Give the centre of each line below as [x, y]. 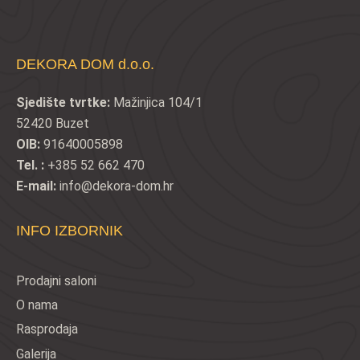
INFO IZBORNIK [70, 231]
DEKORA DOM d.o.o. [85, 65]
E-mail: [38, 186]
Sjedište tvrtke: [65, 103]
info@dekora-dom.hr [117, 186]
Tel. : [32, 166]
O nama [37, 305]
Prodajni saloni [56, 281]
